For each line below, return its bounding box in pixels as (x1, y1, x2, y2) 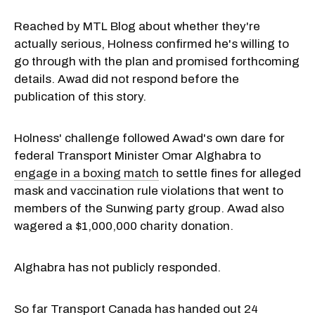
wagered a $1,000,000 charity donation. (14, 219, 233, 233)
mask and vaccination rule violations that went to (14, 184, 283, 198)
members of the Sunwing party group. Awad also (14, 201, 284, 215)
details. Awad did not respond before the (14, 72, 239, 86)
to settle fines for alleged (159, 166, 301, 180)
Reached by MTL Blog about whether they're (14, 19, 260, 33)
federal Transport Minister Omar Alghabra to (14, 148, 261, 162)
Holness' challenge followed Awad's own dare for (14, 131, 285, 145)
